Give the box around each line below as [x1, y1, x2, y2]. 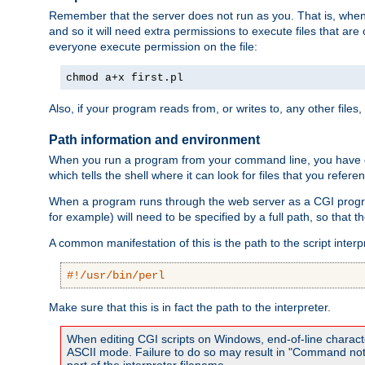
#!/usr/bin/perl [67, 269, 165, 283]
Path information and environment [49, 132, 260, 147]
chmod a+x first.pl [66, 72, 183, 85]
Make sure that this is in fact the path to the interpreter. [49, 301, 331, 314]
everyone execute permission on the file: [49, 40, 257, 54]
